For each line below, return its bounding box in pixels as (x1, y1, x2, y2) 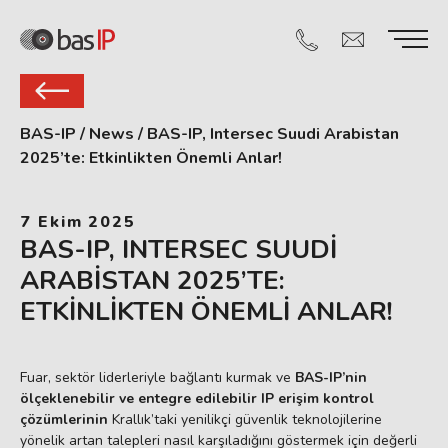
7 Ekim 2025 (20, 211, 137, 233)
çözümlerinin (20, 410, 108, 429)
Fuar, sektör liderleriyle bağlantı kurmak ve (20, 368, 295, 387)
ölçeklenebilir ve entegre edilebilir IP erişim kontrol (20, 389, 374, 408)
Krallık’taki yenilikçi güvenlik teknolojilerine (108, 410, 382, 429)
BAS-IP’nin (295, 368, 367, 387)
